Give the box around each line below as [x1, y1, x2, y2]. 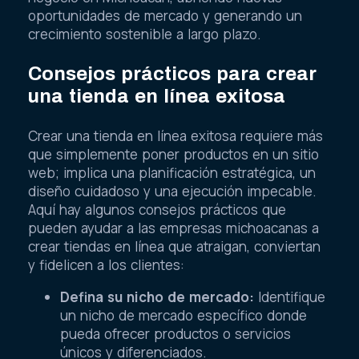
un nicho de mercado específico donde [60, 306, 307, 325]
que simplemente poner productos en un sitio [28, 145, 319, 164]
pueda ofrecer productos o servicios [60, 325, 291, 344]
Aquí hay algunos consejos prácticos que [28, 200, 286, 220]
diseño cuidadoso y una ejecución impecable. [28, 182, 317, 201]
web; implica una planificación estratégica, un [28, 163, 316, 183]
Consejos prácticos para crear [28, 63, 317, 85]
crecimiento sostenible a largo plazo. [28, 25, 261, 44]
